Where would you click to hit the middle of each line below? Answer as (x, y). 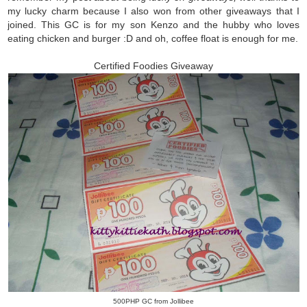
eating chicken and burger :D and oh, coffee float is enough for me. (153, 38)
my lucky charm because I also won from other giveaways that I (153, 11)
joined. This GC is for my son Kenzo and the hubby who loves (153, 24)
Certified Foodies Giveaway (153, 65)
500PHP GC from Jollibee (153, 301)
